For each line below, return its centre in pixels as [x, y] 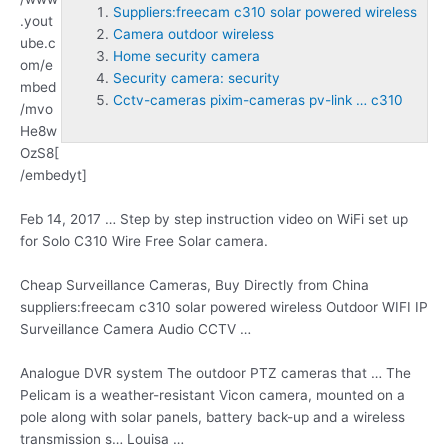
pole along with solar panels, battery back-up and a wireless [212, 416]
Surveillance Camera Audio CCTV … [135, 328]
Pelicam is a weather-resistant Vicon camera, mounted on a [212, 394]
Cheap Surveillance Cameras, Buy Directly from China [194, 284]
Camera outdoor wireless [193, 34]
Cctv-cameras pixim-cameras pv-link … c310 [258, 100]
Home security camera [186, 56]
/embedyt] [53, 175]
